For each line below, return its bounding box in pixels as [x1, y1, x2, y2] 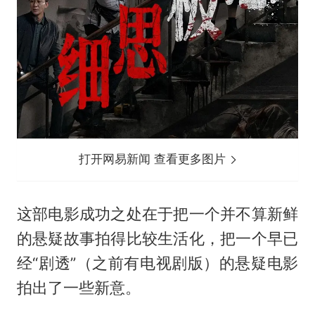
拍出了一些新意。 [16, 278, 141, 297]
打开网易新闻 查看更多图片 [79, 152, 230, 167]
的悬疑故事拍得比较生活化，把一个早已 [16, 229, 299, 248]
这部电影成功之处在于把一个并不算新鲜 [16, 205, 299, 224]
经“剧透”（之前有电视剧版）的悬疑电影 [16, 254, 299, 273]
